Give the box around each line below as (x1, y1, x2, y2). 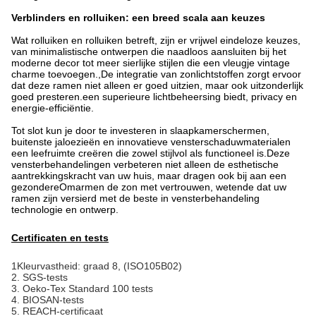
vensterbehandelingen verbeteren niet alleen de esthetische (11, 159, 279, 170)
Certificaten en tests (11, 232, 109, 243)
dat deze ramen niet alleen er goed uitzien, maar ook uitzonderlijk (11, 80, 303, 91)
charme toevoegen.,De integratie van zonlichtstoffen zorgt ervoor (11, 68, 301, 80)
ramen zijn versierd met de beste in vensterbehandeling (11, 193, 260, 204)
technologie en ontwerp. (11, 204, 119, 215)
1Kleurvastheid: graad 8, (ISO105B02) (11, 260, 182, 272)
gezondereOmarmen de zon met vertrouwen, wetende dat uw (11, 181, 286, 193)
